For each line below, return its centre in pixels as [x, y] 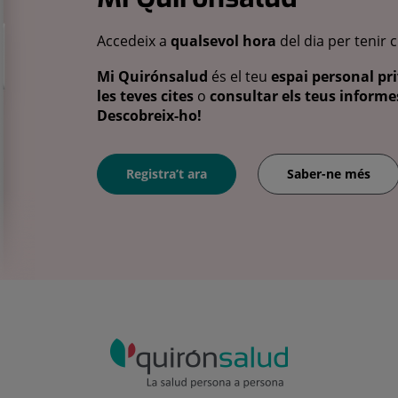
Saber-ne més [329, 174]
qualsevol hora [223, 41]
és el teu [239, 76]
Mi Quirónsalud [152, 76]
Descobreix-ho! [149, 115]
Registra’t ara [167, 174]
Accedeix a [134, 41]
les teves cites [145, 96]
